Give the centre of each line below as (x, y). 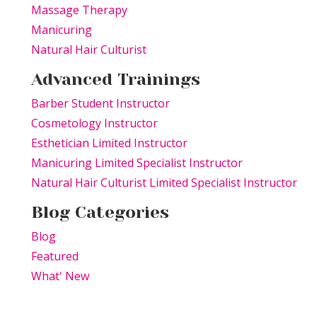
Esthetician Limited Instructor (109, 143)
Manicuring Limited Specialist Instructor (137, 163)
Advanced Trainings (116, 80)
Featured (55, 257)
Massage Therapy (79, 10)
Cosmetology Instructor (94, 123)
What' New (60, 276)
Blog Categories (100, 213)
